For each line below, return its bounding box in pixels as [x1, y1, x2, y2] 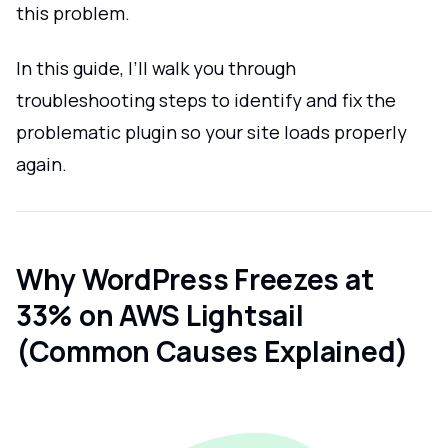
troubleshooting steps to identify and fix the [16, 87, 396, 112]
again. [16, 151, 67, 176]
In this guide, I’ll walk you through [16, 55, 296, 80]
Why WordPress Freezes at [16, 260, 374, 298]
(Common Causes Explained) [16, 332, 408, 370]
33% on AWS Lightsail [16, 296, 304, 334]
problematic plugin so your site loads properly [16, 119, 407, 144]
